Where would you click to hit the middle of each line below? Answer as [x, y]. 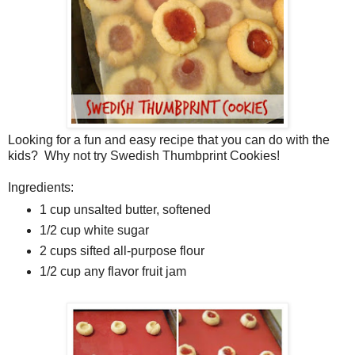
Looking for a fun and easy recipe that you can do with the [169, 139]
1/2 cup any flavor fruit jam [113, 272]
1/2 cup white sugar [94, 231]
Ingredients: [41, 187]
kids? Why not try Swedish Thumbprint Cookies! [144, 155]
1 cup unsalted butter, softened [125, 210]
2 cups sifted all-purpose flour [122, 251]
